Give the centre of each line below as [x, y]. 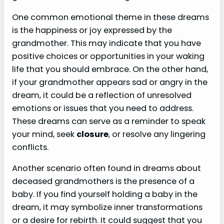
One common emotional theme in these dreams [110, 17]
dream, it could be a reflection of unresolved [102, 95]
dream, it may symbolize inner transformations [107, 207]
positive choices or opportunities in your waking [108, 56]
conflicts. [30, 147]
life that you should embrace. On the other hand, [110, 69]
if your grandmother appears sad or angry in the [110, 82]
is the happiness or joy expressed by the [92, 30]
